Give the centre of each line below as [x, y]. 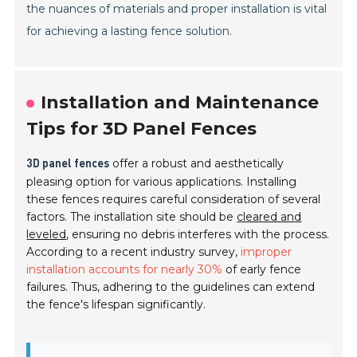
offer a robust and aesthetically [197, 164]
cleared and [269, 217]
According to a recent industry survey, [134, 252]
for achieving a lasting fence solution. [129, 31]
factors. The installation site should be [132, 217]
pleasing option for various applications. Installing [162, 182]
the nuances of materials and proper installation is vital [177, 9]
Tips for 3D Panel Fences [142, 129]
